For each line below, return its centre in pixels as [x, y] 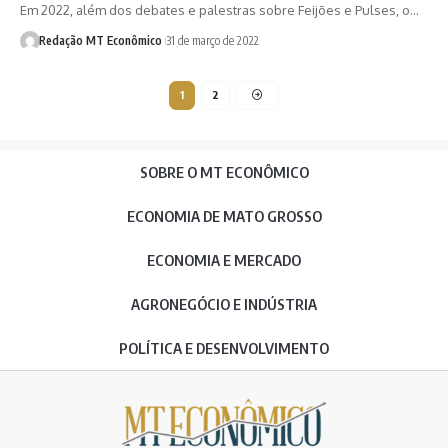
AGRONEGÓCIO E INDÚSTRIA [224, 303]
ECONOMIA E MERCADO [224, 259]
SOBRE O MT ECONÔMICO [224, 171]
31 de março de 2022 [212, 41]
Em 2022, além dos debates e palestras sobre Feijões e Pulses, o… [219, 10]
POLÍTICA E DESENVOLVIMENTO [224, 347]
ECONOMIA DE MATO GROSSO [224, 215]
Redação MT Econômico [100, 41]
